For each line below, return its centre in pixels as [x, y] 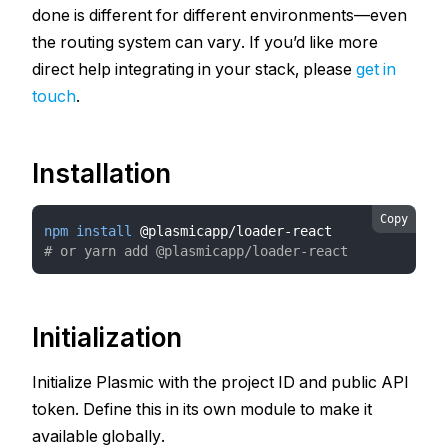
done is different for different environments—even [219, 15]
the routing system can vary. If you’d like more [205, 42]
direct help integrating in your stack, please [194, 69]
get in [376, 69]
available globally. [98, 436]
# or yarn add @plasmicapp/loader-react [196, 251]
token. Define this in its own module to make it [202, 409]
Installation [101, 173]
